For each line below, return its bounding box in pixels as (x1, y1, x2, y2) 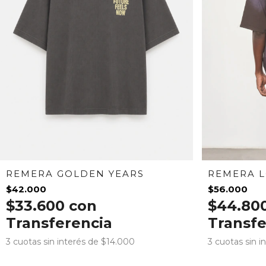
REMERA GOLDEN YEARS (6, 167, 144, 179)
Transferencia (6, 214, 112, 232)
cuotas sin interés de (13, 236, 101, 247)
